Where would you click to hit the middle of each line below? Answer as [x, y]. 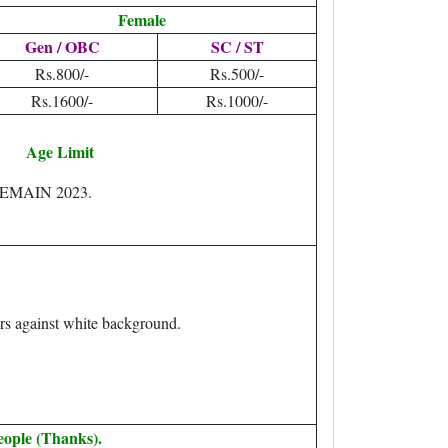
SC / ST [237, 46]
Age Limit [60, 151]
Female [141, 19]
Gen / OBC [62, 46]
